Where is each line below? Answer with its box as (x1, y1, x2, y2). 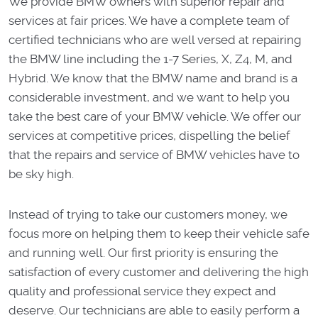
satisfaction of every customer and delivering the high (9, 264, 309, 279)
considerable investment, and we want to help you (9, 89, 290, 104)
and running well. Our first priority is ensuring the (9, 245, 278, 260)
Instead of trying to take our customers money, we (9, 207, 287, 221)
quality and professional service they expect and (9, 283, 276, 298)
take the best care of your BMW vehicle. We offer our (9, 109, 301, 124)
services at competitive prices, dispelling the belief (9, 128, 290, 143)
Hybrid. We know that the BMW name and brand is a (9, 70, 297, 85)
